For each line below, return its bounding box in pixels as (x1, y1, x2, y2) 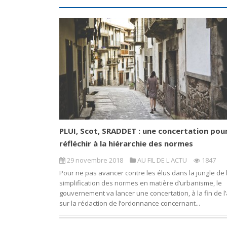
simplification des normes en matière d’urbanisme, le (59, 178, 222, 188)
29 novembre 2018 (65, 156, 125, 165)
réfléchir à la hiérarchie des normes (59, 138, 193, 149)
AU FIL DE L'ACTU (137, 156, 187, 165)
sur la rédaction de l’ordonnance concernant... (59, 199, 200, 208)
